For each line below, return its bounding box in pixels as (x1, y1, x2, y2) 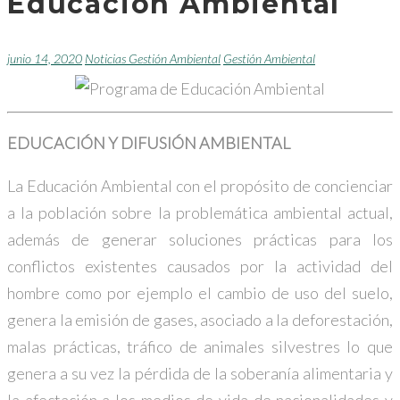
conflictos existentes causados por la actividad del (7, 255, 393, 276)
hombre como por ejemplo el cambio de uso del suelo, (7, 282, 393, 303)
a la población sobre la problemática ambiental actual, (7, 202, 393, 222)
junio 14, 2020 (7, 50, 82, 66)
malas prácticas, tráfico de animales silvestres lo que (7, 336, 393, 356)
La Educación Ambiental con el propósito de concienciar (7, 175, 393, 196)
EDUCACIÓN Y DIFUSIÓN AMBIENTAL (7, 132, 290, 153)
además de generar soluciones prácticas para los (7, 229, 393, 249)
